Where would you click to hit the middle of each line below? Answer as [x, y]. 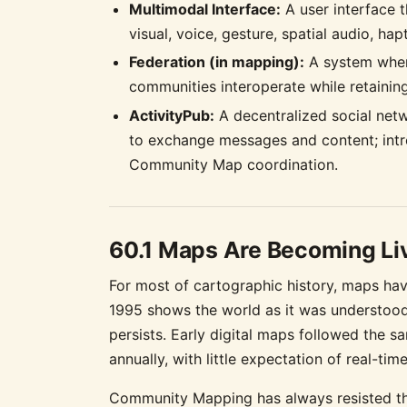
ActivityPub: [172, 116]
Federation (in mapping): [217, 62]
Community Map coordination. [234, 165]
